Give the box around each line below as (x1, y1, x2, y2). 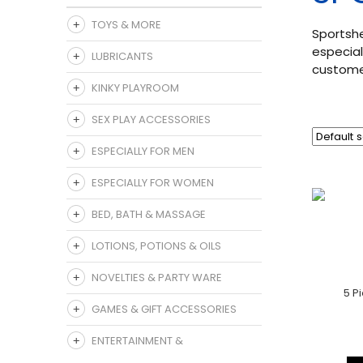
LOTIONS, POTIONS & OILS (92, 238, 221, 254)
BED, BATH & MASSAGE (92, 207, 206, 223)
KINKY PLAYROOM (92, 80, 179, 96)
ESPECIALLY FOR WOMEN (92, 175, 214, 191)
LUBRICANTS (92, 49, 153, 65)
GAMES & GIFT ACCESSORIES (92, 301, 237, 318)
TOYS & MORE (92, 17, 161, 33)
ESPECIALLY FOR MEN (92, 143, 194, 160)
